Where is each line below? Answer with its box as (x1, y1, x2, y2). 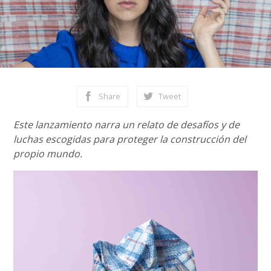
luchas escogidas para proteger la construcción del (13, 132, 247, 146)
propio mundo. (13, 147, 83, 160)
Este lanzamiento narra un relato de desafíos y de (13, 118, 240, 131)
